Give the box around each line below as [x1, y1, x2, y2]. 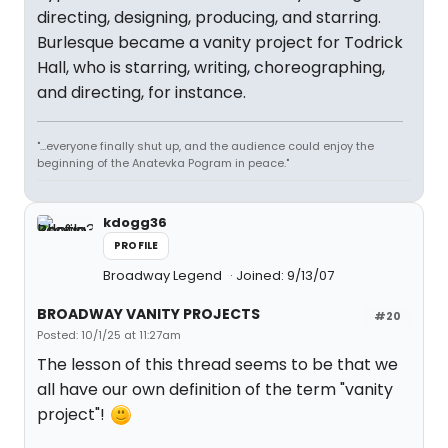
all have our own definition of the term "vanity [37, 378, 393, 402]
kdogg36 [103, 213, 167, 233]
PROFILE [114, 238, 159, 254]
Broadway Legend [103, 266, 225, 286]
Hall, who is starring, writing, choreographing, [37, 56, 385, 80]
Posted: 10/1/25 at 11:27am [37, 327, 181, 344]
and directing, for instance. [37, 81, 246, 105]
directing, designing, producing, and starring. [37, 6, 381, 30]
